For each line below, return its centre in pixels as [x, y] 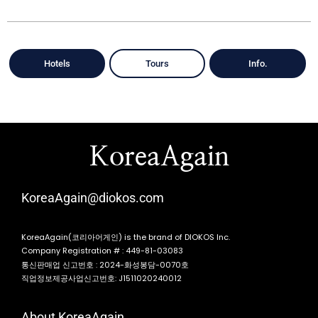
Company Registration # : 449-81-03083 [102, 251]
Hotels [57, 64]
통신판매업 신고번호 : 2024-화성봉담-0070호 [105, 264]
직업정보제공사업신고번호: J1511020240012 [102, 279]
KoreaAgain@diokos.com [93, 198]
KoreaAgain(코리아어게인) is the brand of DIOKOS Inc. [126, 237]
